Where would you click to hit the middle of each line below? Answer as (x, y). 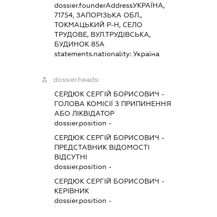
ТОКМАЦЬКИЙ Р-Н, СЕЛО (98, 25)
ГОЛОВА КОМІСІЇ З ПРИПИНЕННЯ (112, 104)
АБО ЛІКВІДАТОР (84, 114)
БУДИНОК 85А (79, 44)
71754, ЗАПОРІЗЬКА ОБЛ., (98, 15)
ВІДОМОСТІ (128, 147)
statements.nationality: (93, 54)
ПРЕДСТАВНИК (80, 147)
